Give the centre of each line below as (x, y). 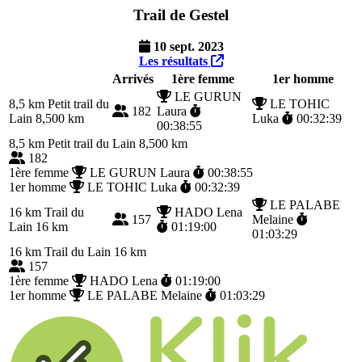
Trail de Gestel (181, 15)
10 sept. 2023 (187, 46)
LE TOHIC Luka (132, 187)
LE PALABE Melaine (145, 295)
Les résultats (175, 61)
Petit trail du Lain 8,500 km (116, 143)
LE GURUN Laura (140, 172)
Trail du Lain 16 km (94, 251)
